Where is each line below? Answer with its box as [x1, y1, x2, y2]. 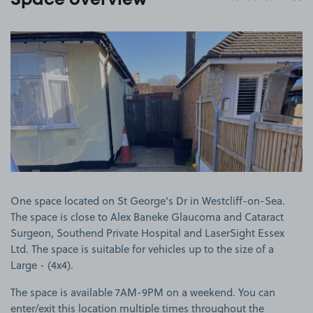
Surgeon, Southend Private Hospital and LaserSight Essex [10, 225, 284, 240]
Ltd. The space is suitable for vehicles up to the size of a [10, 241, 274, 256]
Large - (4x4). [10, 257, 73, 272]
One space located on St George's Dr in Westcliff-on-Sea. [10, 193, 285, 208]
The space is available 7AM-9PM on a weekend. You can [10, 284, 275, 300]
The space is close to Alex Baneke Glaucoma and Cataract [10, 209, 284, 224]
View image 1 [156, 34, 221, 42]
